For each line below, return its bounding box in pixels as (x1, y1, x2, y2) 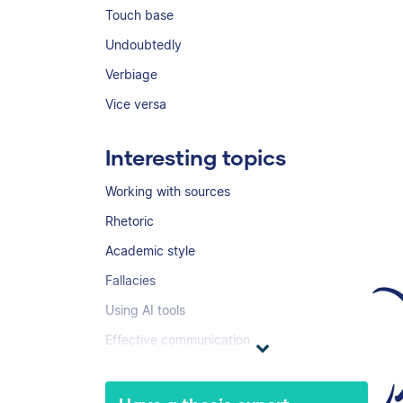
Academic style (105, 243, 195, 258)
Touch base (105, 7, 174, 22)
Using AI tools (105, 302, 185, 318)
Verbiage (105, 67, 157, 82)
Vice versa (105, 96, 166, 112)
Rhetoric (105, 213, 154, 228)
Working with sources (105, 184, 230, 199)
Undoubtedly (105, 37, 182, 52)
